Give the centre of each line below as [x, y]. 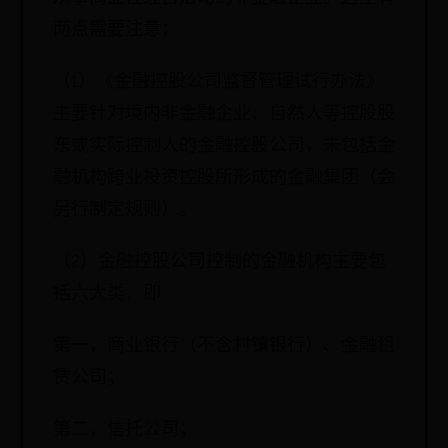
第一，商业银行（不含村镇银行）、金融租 [224, 345]
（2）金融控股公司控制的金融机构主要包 [219, 261]
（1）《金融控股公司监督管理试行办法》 [218, 81]
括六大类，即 [107, 293]
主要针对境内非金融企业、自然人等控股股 [224, 113]
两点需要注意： [116, 29]
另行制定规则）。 [125, 209]
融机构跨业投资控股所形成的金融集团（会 [224, 177]
